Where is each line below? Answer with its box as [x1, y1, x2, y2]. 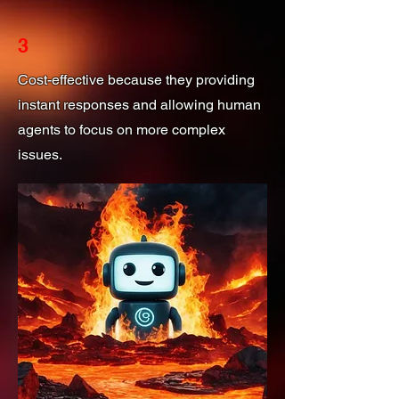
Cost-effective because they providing [18, 70, 255, 88]
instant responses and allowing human [18, 95, 261, 113]
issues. [18, 145, 62, 163]
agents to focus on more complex [18, 120, 225, 138]
